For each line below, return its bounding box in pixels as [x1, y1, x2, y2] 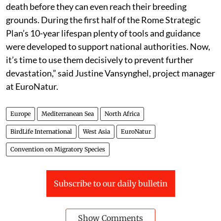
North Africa [105, 110, 140, 117]
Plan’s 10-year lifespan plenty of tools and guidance [6, 27, 200, 38]
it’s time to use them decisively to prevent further [6, 54, 193, 65]
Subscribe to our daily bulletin [53, 178, 168, 188]
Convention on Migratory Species [10, 145, 105, 153]
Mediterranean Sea [41, 110, 94, 117]
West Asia [83, 127, 110, 135]
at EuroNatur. [6, 80, 58, 92]
